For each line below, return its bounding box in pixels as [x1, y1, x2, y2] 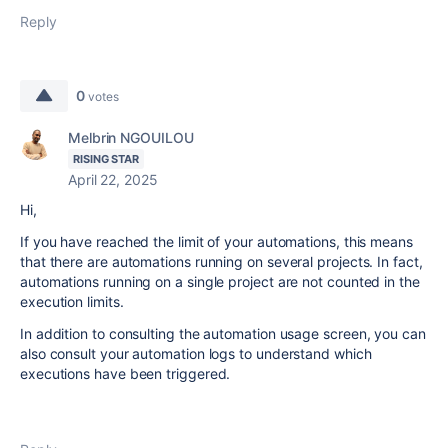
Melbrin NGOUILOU [68, 129, 194, 146]
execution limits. [20, 293, 124, 310]
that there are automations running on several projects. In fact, [20, 253, 423, 270]
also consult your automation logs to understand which [20, 345, 372, 362]
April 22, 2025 [68, 171, 158, 188]
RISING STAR [73, 152, 140, 166]
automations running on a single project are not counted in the [20, 273, 420, 290]
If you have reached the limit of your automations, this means [20, 233, 413, 250]
